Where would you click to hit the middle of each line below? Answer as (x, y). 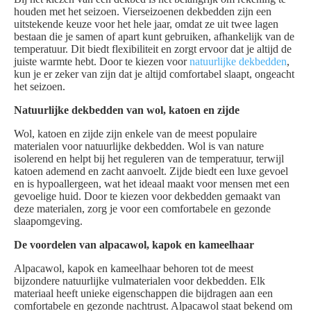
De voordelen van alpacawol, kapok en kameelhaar (134, 245)
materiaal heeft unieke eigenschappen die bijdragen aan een (143, 294)
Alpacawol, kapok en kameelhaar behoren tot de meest (134, 269)
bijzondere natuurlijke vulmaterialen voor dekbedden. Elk (140, 281)
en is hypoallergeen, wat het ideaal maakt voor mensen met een (152, 184)
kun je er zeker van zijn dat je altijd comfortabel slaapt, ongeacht (154, 74)
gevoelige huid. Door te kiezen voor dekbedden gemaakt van (147, 196)
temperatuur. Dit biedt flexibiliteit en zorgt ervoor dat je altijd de (153, 49)
